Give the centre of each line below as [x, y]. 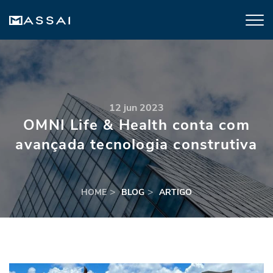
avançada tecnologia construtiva [136, 144]
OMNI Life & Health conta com [136, 125]
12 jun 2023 [136, 108]
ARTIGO [175, 192]
